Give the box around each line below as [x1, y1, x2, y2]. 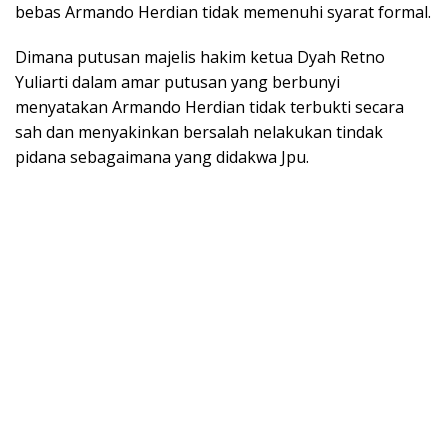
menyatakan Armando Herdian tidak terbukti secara [15, 96, 404, 119]
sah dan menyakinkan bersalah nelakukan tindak [15, 121, 383, 144]
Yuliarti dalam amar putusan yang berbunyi [15, 71, 340, 94]
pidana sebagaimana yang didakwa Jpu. [15, 146, 309, 169]
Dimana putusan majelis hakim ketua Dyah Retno [15, 46, 385, 69]
